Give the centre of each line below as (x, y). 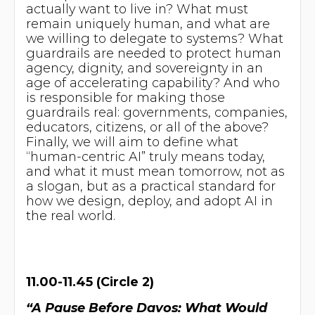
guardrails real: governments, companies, (156, 112)
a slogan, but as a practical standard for (150, 186)
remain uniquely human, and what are (148, 23)
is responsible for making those (125, 97)
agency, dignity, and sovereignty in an (144, 67)
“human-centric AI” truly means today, (145, 156)
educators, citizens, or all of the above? (147, 127)
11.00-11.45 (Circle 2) (90, 282)
